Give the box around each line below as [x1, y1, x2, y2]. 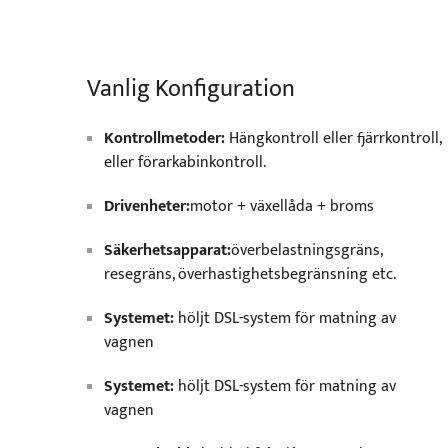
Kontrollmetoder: [104, 125, 225, 152]
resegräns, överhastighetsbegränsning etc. [104, 261, 396, 288]
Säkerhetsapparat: [104, 237, 231, 264]
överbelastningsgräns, [231, 237, 382, 264]
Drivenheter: [104, 193, 190, 220]
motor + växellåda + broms [190, 193, 374, 220]
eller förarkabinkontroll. [104, 149, 266, 176]
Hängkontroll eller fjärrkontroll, [229, 125, 441, 152]
